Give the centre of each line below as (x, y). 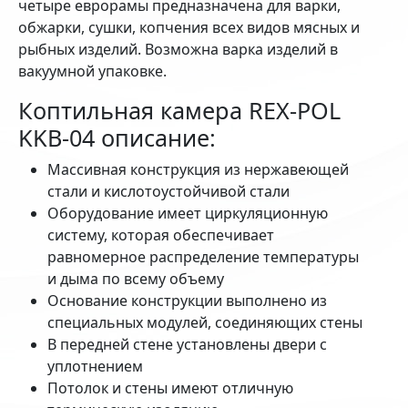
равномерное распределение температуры (203, 256)
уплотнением (95, 366)
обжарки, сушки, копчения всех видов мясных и (189, 27)
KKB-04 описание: (117, 137)
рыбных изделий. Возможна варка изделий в (178, 49)
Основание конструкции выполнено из (187, 300)
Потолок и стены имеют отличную (170, 388)
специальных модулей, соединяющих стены (205, 322)
